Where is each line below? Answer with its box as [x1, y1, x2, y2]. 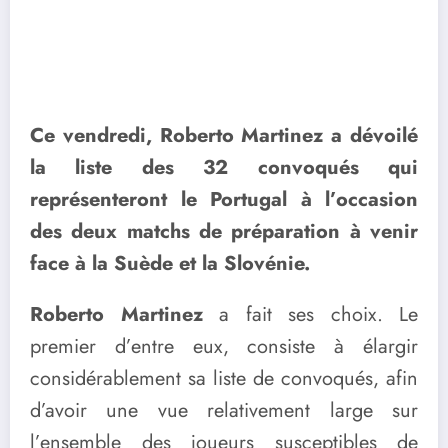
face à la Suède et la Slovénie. [30, 249, 310, 279]
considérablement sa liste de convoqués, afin [30, 364, 418, 394]
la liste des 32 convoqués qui [30, 153, 418, 183]
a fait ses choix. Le [202, 300, 418, 330]
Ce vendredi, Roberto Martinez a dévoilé [30, 121, 418, 151]
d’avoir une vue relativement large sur [30, 396, 418, 426]
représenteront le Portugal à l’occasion [30, 185, 418, 215]
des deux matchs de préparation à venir [30, 217, 418, 247]
